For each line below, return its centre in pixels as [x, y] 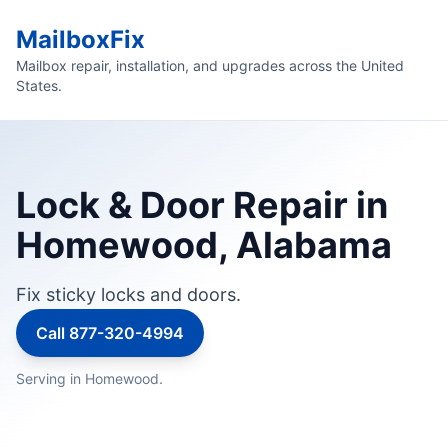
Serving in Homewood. [89, 378]
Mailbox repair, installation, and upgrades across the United [210, 65]
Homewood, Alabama [204, 245]
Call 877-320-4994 [110, 333]
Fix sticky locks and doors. [128, 294]
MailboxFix [80, 39]
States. [39, 85]
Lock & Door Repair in [202, 205]
